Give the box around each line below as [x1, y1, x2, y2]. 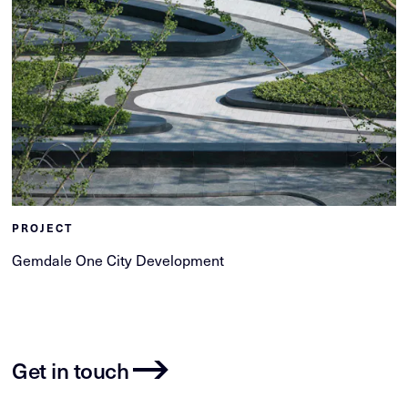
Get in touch [12, 353, 129, 387]
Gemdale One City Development [12, 249, 225, 271]
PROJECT [12, 220, 74, 236]
